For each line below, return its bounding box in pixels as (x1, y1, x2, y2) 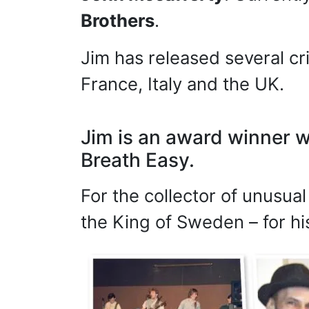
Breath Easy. (81, 148, 195, 172)
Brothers (81, 10, 154, 31)
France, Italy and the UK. (81, 73, 284, 94)
